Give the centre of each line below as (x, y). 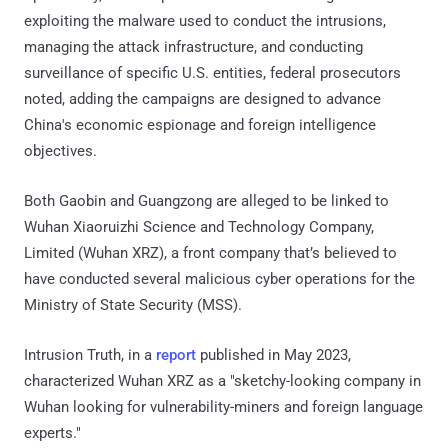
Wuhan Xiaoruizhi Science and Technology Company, (199, 226)
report (176, 354)
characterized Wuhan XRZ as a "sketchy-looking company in (222, 380)
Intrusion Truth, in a (90, 354)
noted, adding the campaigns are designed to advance (202, 98)
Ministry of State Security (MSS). (133, 304)
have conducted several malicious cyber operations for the (219, 278)
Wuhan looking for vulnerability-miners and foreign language (223, 406)
